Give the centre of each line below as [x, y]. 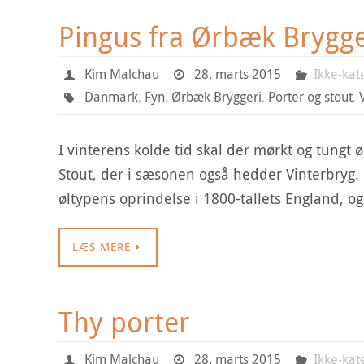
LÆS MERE [102, 247]
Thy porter [124, 322]
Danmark [111, 97]
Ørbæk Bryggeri [216, 97]
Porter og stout [310, 97]
